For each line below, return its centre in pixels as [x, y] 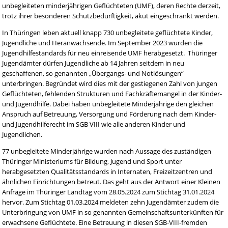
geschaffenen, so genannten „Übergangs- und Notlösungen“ [93, 73]
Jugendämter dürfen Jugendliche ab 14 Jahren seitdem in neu [93, 63]
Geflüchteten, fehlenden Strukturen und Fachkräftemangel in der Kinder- [112, 93]
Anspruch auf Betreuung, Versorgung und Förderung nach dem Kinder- [109, 114]
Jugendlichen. [22, 134]
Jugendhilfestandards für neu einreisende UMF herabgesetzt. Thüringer [110, 53]
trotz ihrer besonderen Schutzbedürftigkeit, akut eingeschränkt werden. [111, 16]
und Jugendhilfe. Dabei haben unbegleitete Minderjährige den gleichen [108, 104]
